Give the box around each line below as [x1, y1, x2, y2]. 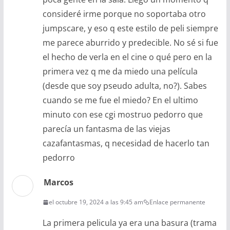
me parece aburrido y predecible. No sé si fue [42, 37, 218, 49]
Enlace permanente [149, 198, 205, 207]
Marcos [43, 177, 73, 188]
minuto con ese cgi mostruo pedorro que [42, 109, 203, 121]
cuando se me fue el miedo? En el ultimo [42, 94, 198, 106]
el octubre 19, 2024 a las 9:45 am [48, 198, 143, 207]
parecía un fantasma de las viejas [42, 123, 170, 135]
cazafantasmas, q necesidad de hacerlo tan [42, 138, 209, 149]
